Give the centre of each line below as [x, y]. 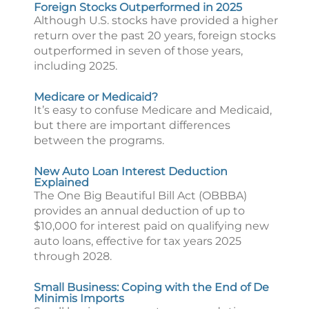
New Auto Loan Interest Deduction [131, 171]
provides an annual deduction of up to [139, 211]
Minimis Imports [79, 298]
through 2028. [73, 256]
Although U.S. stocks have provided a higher [156, 20]
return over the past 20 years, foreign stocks [155, 36]
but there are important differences [132, 125]
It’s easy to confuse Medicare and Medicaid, [153, 110]
